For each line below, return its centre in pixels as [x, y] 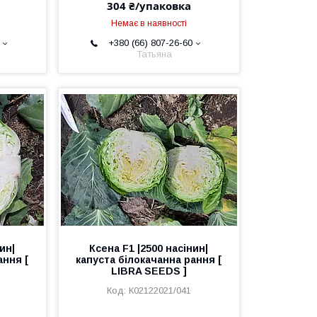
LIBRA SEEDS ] [149, 271]
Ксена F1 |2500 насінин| [149, 248]
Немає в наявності [149, 23]
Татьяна [154, 54]
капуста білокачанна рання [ [149, 260]
